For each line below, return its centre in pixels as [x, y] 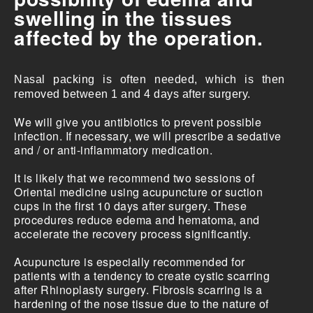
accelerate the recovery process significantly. [132, 234]
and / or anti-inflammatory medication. [113, 150]
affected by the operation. [138, 38]
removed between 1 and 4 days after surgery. [132, 94]
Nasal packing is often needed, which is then [150, 80]
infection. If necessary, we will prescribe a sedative [148, 136]
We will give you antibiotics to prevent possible [138, 122]
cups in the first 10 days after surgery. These [130, 206]
